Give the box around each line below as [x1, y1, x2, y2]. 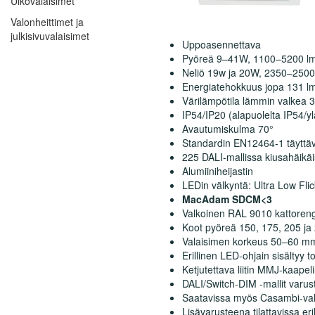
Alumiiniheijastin [182, 163, 253, 178]
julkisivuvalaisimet [11, 29, 89, 44]
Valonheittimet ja [11, 15, 84, 30]
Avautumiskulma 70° [182, 121, 274, 136]
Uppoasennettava [182, 37, 261, 51]
